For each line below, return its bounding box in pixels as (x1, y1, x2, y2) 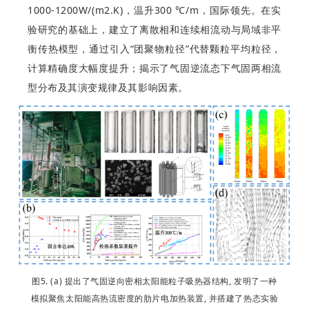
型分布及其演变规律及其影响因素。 (28, 81, 188, 94)
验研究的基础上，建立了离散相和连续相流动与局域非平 (28, 23, 281, 37)
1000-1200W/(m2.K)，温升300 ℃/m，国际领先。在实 (28, 3, 281, 17)
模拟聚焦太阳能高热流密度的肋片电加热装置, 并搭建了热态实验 (30, 292, 279, 304)
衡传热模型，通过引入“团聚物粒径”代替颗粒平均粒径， (28, 42, 281, 56)
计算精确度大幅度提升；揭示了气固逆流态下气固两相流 (28, 61, 281, 75)
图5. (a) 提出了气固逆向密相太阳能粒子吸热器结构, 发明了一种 (32, 275, 277, 287)
